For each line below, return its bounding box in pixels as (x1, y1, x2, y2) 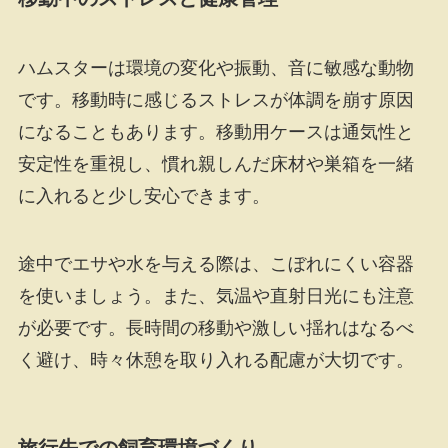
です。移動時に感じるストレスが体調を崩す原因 (17, 89, 414, 110)
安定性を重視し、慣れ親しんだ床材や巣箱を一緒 (17, 153, 414, 174)
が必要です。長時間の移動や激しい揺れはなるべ (17, 317, 414, 338)
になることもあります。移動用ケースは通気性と (17, 121, 414, 142)
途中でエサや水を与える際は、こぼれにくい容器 (17, 253, 414, 274)
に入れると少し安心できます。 (17, 185, 270, 206)
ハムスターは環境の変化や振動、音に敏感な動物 (17, 57, 414, 78)
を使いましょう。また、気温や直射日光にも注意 (17, 285, 414, 306)
